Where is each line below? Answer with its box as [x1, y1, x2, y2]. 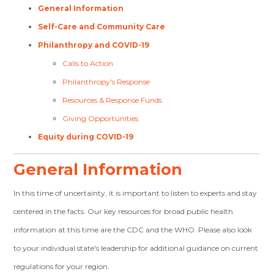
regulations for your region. [13, 262, 110, 271]
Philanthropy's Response [62, 77, 150, 86]
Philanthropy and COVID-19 [38, 40, 150, 50]
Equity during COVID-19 [38, 132, 134, 141]
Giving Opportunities [62, 114, 139, 123]
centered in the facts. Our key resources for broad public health [13, 207, 234, 216]
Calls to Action [62, 59, 114, 68]
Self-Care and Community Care [38, 22, 166, 31]
